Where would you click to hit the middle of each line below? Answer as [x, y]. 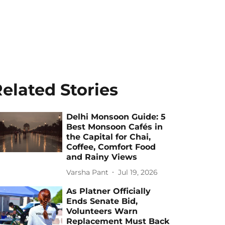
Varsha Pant [88, 172]
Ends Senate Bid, [102, 201]
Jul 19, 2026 [138, 172]
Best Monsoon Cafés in [115, 127]
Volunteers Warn [102, 211]
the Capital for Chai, [109, 137]
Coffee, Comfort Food [111, 147]
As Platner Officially [109, 191]
